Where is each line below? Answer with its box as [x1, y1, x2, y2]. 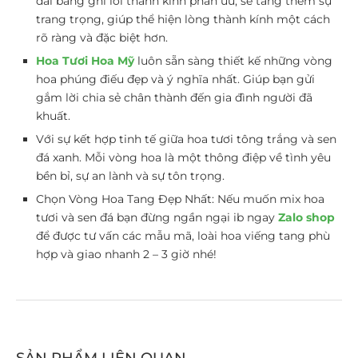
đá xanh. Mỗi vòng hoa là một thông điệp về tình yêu [36, 149, 331, 165]
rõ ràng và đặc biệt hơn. [36, 30, 168, 45]
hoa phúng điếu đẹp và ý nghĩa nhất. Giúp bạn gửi [36, 71, 315, 86]
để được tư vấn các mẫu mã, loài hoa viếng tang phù [36, 228, 330, 243]
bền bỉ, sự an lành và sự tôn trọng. [36, 168, 225, 183]
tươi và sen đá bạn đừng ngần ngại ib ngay [36, 209, 278, 225]
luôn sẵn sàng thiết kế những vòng [134, 53, 332, 68]
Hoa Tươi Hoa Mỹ [36, 53, 134, 68]
